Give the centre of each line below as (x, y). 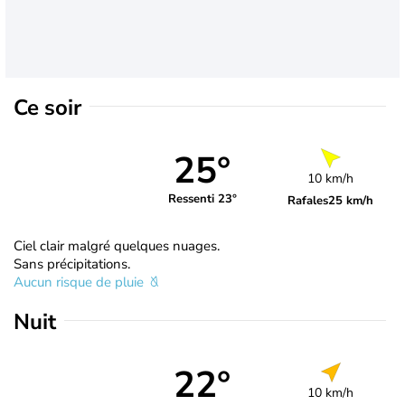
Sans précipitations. (72, 264)
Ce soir (47, 107)
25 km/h (351, 200)
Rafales (308, 200)
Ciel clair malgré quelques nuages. (117, 245)
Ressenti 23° (202, 199)
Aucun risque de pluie (80, 282)
